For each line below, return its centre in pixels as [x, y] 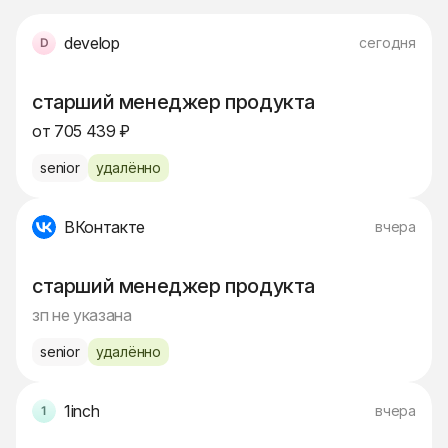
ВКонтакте [105, 227]
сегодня [387, 43]
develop [92, 43]
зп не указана [82, 315]
